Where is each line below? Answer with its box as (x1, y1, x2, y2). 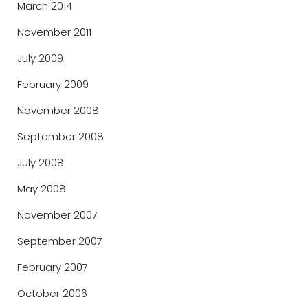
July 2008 (17, 155, 64, 170)
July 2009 (17, 51, 63, 65)
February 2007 (17, 260, 88, 274)
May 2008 (17, 181, 66, 196)
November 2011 (17, 25, 91, 39)
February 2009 (17, 77, 89, 91)
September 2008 (17, 129, 104, 144)
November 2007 (17, 208, 98, 222)
